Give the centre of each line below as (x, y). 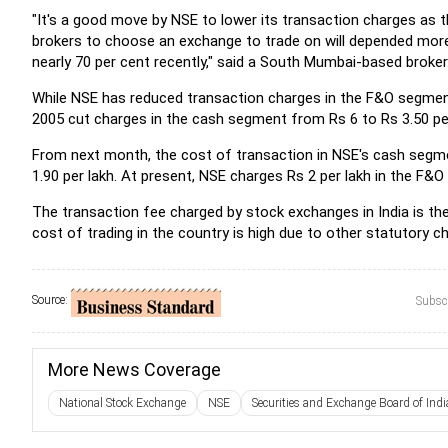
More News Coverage (134, 369)
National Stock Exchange (122, 403)
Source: (51, 300)
